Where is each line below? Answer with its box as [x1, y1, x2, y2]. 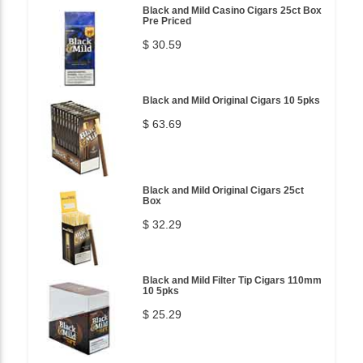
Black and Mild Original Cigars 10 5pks [143, 94, 320, 106]
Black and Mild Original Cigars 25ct [143, 184, 304, 196]
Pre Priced [143, 15, 191, 27]
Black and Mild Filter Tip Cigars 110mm [143, 274, 322, 286]
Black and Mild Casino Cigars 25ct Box [143, 4, 322, 16]
